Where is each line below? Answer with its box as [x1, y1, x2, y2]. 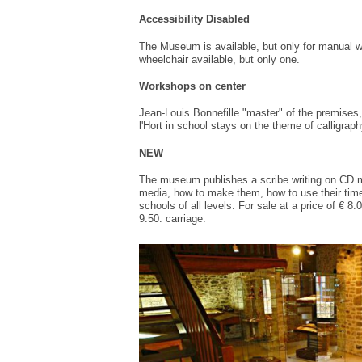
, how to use [260, 186, 318, 199]
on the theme [240, 120, 301, 133]
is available [204, 40, 256, 53]
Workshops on [139, 79, 212, 92]
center [215, 79, 246, 92]
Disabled [206, 13, 250, 26]
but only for [263, 40, 315, 53]
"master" [242, 107, 283, 120]
